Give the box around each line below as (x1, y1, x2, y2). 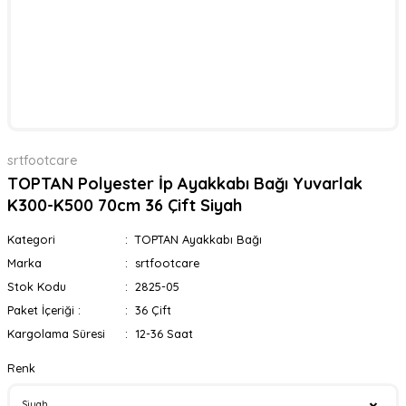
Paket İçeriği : (7, 303, 81, 317)
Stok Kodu (7, 279, 66, 294)
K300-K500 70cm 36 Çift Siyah (7, 195, 242, 216)
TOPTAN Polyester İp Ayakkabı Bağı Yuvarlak (7, 173, 362, 194)
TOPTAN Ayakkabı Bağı (134, 232, 262, 246)
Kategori (7, 232, 55, 246)
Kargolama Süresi (7, 326, 105, 341)
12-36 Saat (134, 326, 193, 341)
